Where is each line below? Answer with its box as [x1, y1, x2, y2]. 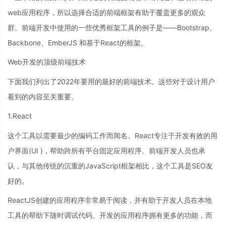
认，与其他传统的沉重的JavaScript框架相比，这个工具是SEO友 [8, 161, 213, 170]
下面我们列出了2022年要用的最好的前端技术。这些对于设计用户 [8, 77, 215, 86]
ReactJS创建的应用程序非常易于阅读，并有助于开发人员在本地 [8, 196, 212, 204]
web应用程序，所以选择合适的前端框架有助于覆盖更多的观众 [8, 8, 205, 17]
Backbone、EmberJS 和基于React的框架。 [8, 38, 148, 47]
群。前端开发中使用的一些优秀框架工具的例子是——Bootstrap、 [8, 23, 216, 32]
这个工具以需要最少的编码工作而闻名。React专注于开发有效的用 [8, 131, 217, 140]
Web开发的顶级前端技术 [8, 58, 86, 66]
